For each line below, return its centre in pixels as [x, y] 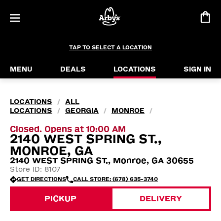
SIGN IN [197, 69]
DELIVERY [161, 199]
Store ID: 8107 [35, 169]
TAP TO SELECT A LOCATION [110, 48]
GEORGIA [82, 111]
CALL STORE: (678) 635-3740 [115, 179]
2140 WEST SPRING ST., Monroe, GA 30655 [102, 161]
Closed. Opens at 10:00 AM [68, 129]
